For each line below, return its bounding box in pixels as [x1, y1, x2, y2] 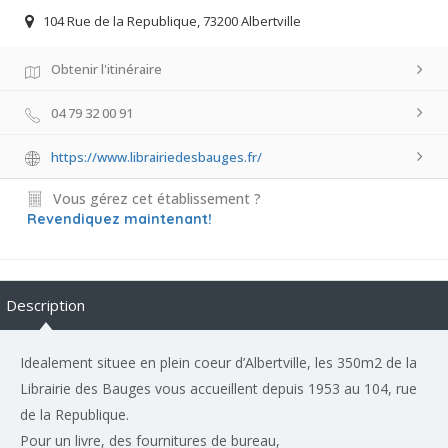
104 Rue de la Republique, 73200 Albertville [43, 12, 301, 31]
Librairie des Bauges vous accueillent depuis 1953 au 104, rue [20, 378, 417, 398]
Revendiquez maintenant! [27, 209, 212, 228]
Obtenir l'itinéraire [51, 60, 162, 79]
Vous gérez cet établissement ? [53, 188, 261, 208]
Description [6, 294, 85, 315]
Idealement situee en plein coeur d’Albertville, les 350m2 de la [20, 352, 417, 372]
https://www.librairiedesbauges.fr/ [51, 147, 262, 166]
